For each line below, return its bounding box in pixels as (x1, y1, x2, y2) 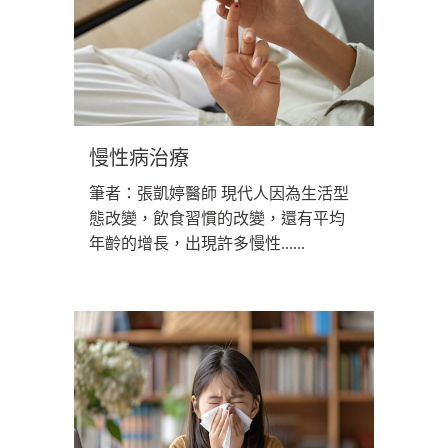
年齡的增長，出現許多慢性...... (89, 235, 305, 253)
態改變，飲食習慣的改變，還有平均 (89, 210, 345, 228)
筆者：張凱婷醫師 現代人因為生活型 (89, 185, 349, 203)
